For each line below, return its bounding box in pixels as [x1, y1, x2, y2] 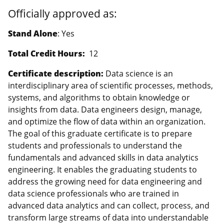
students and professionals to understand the [8, 139, 182, 151]
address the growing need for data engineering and [8, 175, 202, 187]
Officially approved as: [8, 6, 117, 20]
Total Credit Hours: [8, 47, 85, 59]
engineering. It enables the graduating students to [8, 163, 197, 175]
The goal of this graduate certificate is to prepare [8, 127, 192, 139]
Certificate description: [8, 67, 105, 79]
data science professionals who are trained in [8, 187, 179, 199]
